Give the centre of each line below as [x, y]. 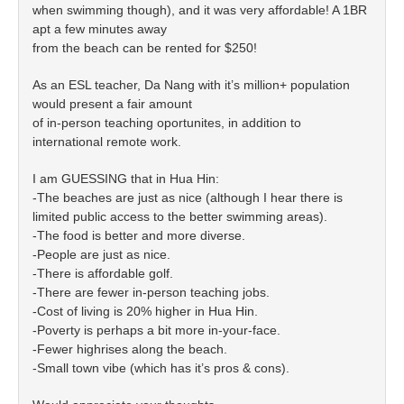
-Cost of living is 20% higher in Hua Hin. [145, 311]
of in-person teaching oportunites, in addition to [167, 123]
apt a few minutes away [100, 29]
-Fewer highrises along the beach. [130, 349]
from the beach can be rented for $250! [145, 48]
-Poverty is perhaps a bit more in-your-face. [156, 330]
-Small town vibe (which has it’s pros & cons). [161, 368]
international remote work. [107, 142]
